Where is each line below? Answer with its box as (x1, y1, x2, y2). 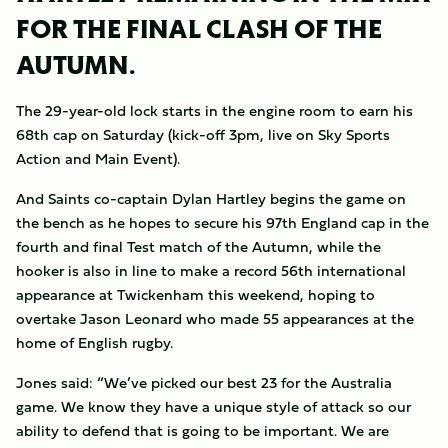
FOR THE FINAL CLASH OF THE (16, 17, 382, 40)
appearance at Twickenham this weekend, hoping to (16, 283, 375, 306)
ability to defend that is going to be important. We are (16, 419, 389, 442)
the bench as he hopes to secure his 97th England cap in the (16, 211, 429, 234)
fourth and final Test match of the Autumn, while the (16, 235, 381, 258)
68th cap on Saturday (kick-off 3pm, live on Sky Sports (16, 123, 390, 146)
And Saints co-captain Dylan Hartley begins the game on (16, 187, 406, 210)
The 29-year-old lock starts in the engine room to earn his (16, 99, 413, 122)
